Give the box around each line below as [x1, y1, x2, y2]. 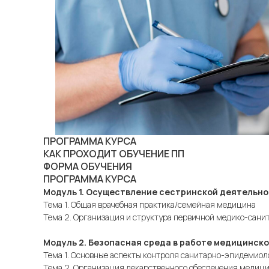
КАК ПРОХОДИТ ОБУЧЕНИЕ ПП [43, 147, 184, 160]
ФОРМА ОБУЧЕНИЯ [43, 160, 132, 173]
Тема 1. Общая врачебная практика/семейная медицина [43, 199, 256, 210]
